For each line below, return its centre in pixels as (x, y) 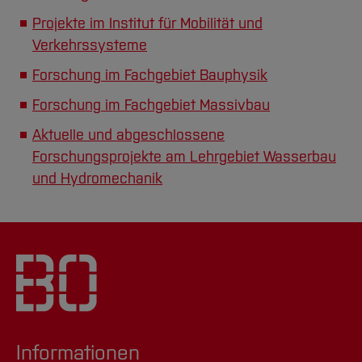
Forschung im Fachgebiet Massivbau (151, 105)
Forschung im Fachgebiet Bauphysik (150, 75)
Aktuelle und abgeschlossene (128, 135)
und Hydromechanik (97, 178)
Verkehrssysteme (90, 45)
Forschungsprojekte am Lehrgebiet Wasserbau (184, 156)
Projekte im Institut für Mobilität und (147, 23)
